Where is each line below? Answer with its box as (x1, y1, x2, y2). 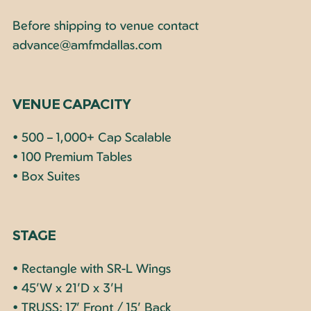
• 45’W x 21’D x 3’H (12, 279, 123, 295)
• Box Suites (12, 167, 80, 183)
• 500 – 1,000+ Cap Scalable (12, 128, 171, 144)
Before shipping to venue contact (12, 17, 199, 33)
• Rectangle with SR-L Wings (12, 260, 171, 276)
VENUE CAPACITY (12, 95, 131, 112)
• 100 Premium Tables (12, 148, 132, 164)
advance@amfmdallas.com (12, 36, 162, 52)
